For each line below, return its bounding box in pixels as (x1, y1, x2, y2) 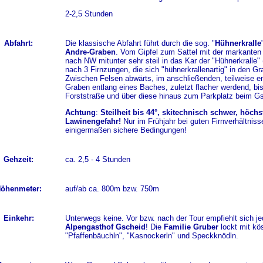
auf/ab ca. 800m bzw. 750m (65, 184, 159, 193)
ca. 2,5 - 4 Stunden (65, 155, 130, 164)
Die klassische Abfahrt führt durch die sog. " (65, 39, 215, 48)
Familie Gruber (163, 222, 221, 231)
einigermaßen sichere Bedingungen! (65, 126, 187, 134)
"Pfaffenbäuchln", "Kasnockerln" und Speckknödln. (65, 231, 238, 240)
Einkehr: (3, 214, 34, 222)
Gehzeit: (4, 155, 33, 164)
